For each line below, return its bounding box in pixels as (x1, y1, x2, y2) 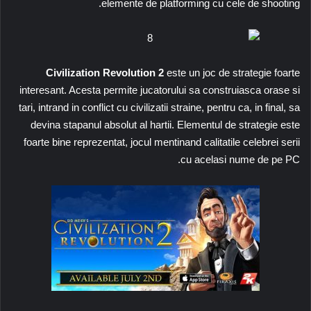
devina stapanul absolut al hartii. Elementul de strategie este (31, 118, 300, 131)
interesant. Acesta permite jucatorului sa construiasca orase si (19, 83, 300, 96)
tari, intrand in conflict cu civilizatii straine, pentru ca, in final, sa (19, 101, 300, 113)
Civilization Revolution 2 (46, 66, 164, 78)
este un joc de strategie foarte (167, 66, 300, 78)
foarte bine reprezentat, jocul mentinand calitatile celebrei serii (24, 135, 300, 148)
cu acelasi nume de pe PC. (180, 153, 300, 165)
